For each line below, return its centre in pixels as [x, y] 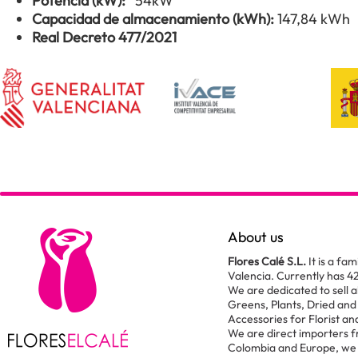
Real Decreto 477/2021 [104, 37]
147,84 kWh [314, 19]
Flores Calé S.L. [267, 261]
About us [256, 237]
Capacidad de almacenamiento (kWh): [155, 19]
